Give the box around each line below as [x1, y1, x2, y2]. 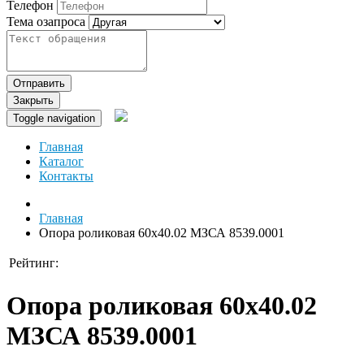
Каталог [39, 154, 84, 169]
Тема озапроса [6, 15, 85, 29]
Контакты [39, 169, 93, 184]
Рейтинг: [9, 256, 58, 271]
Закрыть [13, 94, 54, 107]
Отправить [13, 77, 65, 90]
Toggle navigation [13, 112, 95, 125]
